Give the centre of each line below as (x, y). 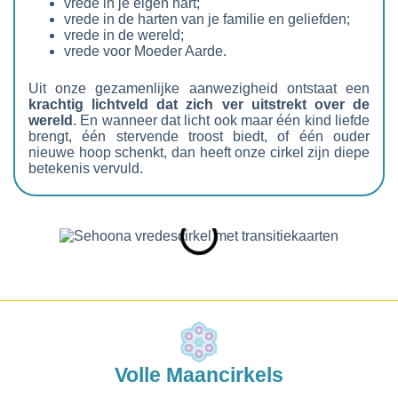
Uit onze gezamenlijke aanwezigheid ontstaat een (199, 88)
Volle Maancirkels (199, 375)
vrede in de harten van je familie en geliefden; (207, 19)
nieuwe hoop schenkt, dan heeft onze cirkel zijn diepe (199, 152)
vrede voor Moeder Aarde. (145, 51)
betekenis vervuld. (86, 168)
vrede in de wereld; (124, 35)
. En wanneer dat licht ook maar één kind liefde (221, 120)
